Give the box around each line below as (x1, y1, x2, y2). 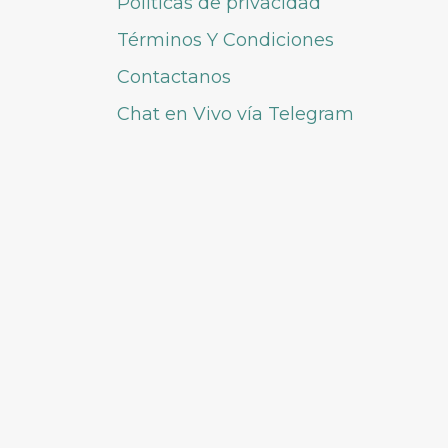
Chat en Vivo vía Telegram (117, 102, 354, 125)
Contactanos (117, 65, 231, 88)
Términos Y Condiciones (117, 28, 334, 51)
